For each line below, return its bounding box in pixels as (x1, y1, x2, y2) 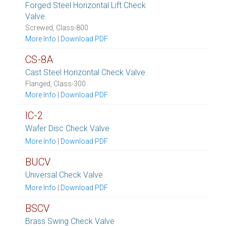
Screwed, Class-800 (25, 24, 88, 32)
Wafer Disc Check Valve (25, 124, 109, 133)
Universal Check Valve (25, 170, 103, 180)
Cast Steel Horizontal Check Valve (25, 68, 145, 77)
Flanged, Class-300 (25, 80, 86, 88)
